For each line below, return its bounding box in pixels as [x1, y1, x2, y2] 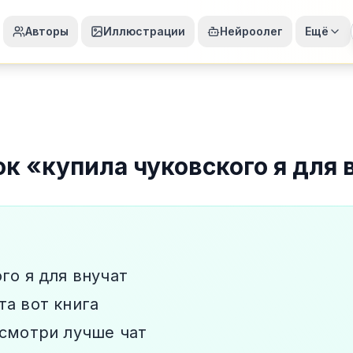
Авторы [25, 24, 69, 38]
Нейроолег [220, 24, 283, 38]
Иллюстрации [103, 24, 185, 38]
